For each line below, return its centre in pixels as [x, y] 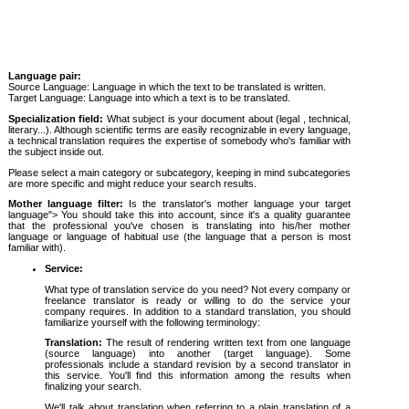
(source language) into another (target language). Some [198, 354]
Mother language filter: [66, 204]
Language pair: [45, 76]
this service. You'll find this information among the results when [198, 376]
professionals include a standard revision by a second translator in [198, 365]
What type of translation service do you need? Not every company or [198, 289]
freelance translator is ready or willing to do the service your [198, 300]
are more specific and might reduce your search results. [132, 183]
